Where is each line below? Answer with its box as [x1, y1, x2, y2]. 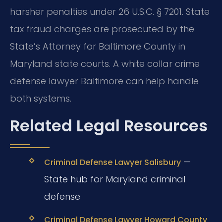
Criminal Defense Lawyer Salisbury [44, 157, 181, 168]
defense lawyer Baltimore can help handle [10, 74, 199, 87]
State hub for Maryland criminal [44, 173, 185, 186]
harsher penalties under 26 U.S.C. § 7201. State [10, 5, 210, 18]
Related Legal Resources [10, 114, 208, 137]
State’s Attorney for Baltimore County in [10, 40, 185, 53]
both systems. [10, 92, 71, 105]
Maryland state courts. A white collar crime [10, 57, 200, 70]
